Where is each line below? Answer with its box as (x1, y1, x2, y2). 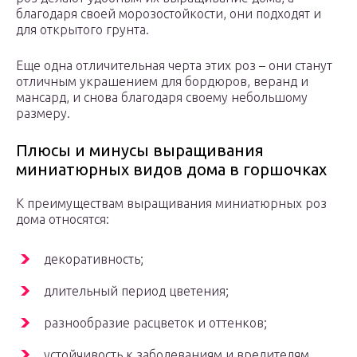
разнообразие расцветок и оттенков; (44, 316, 267, 331)
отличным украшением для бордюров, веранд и (16, 74, 308, 89)
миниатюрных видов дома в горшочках (16, 160, 327, 179)
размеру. (16, 106, 70, 121)
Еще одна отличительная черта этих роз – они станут (16, 58, 332, 73)
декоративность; (44, 252, 143, 267)
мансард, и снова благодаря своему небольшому (16, 90, 308, 105)
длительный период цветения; (44, 284, 229, 299)
